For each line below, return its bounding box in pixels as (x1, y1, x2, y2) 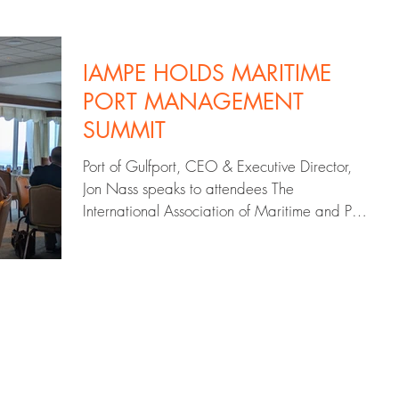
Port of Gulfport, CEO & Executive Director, (83, 156, 352, 176)
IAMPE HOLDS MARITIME (83, 59, 331, 87)
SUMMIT (83, 116, 166, 144)
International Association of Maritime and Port (83, 200, 367, 221)
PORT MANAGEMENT (83, 87, 304, 116)
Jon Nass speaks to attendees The (83, 178, 294, 199)
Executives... (83, 223, 160, 243)
